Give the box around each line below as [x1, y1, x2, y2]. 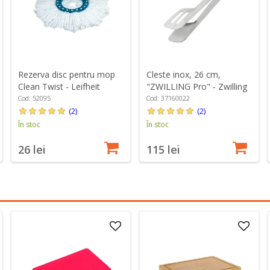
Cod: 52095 [17, 93, 51, 103]
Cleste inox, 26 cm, [146, 69, 221, 81]
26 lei [17, 142, 46, 157]
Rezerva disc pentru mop [17, 69, 115, 81]
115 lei [146, 142, 180, 157]
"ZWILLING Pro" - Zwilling [146, 81, 247, 93]
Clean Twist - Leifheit [17, 81, 100, 93]
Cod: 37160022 [146, 93, 190, 103]
